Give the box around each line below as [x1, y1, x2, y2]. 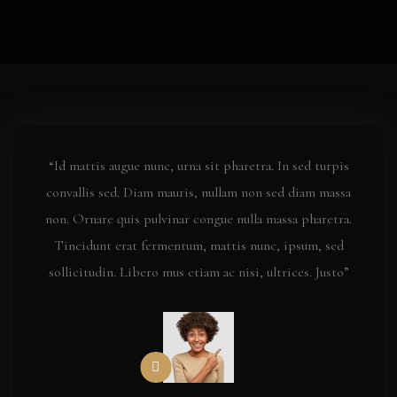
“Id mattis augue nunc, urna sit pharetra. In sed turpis [48, 157, 349, 175]
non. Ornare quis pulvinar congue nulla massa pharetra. [45, 210, 352, 228]
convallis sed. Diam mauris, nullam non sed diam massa [46, 183, 351, 201]
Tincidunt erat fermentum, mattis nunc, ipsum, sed [53, 237, 344, 254]
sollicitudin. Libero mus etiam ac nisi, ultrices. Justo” [48, 263, 349, 281]
